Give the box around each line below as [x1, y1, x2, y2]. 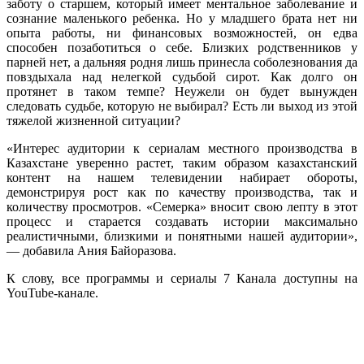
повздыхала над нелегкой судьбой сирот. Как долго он [6, 69, 357, 84]
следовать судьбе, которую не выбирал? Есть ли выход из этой [6, 98, 357, 113]
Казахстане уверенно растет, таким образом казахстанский [6, 155, 357, 170]
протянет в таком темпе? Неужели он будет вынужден [6, 84, 357, 98]
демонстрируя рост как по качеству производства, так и [6, 184, 357, 199]
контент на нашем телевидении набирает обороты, [6, 170, 357, 184]
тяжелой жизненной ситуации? [6, 113, 180, 128]
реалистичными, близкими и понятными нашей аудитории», [6, 228, 357, 243]
